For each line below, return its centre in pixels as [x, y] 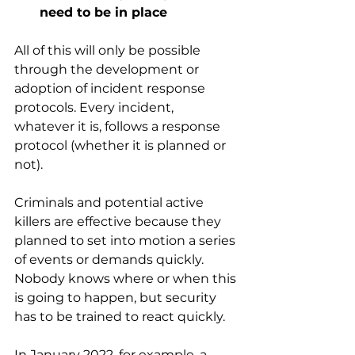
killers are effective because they [119, 222]
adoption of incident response [111, 89]
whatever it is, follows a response [119, 127]
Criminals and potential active [111, 203]
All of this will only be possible [109, 51]
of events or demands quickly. [111, 260]
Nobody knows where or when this [127, 279]
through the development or [108, 70]
